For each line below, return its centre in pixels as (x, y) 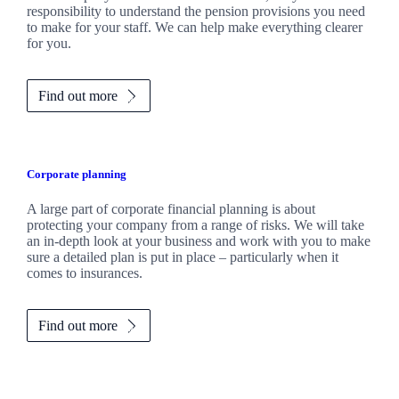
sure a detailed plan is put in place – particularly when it (182, 257)
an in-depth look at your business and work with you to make (198, 241)
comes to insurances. (84, 273)
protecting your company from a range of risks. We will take (195, 225)
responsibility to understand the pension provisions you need (195, 12)
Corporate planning (76, 175)
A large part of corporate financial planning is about (171, 209)
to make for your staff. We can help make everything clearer (194, 28)
